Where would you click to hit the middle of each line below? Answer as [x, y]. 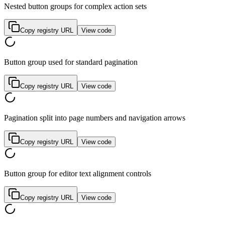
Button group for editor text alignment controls [78, 174]
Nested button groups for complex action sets [75, 7]
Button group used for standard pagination [71, 62]
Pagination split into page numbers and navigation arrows [95, 118]
